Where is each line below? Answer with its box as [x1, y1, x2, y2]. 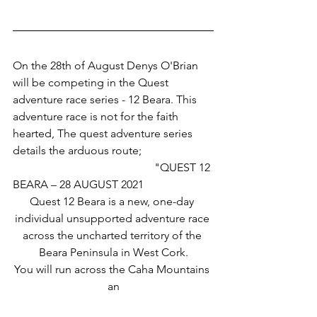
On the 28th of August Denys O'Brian [13, 59, 201, 73]
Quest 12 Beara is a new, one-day [30, 195, 197, 209]
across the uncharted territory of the [22, 229, 204, 243]
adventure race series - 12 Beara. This [13, 93, 200, 107]
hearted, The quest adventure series [13, 127, 195, 141]
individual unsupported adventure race [14, 212, 212, 226]
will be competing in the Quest [13, 76, 171, 90]
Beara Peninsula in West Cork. [38, 246, 188, 260]
